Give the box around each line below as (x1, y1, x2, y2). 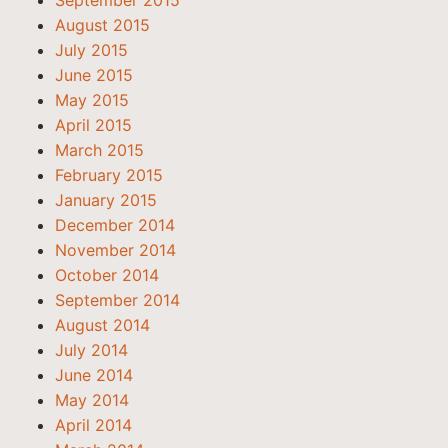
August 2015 (55, 15, 150, 35)
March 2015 (55, 140, 144, 160)
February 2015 (55, 165, 163, 185)
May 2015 (55, 90, 129, 110)
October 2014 (55, 265, 159, 285)
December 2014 (55, 215, 175, 235)
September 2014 (55, 290, 180, 310)
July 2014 (55, 340, 128, 360)
